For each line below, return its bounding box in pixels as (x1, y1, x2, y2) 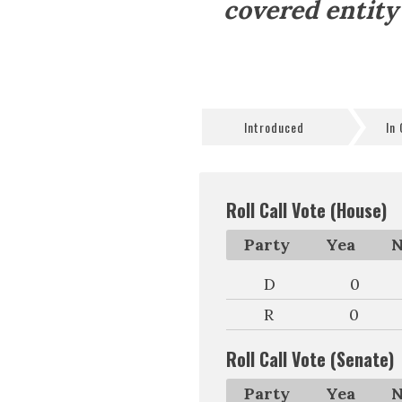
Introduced (243, 118, 304, 136)
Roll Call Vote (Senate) (226, 345, 394, 372)
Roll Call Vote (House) (226, 197, 387, 223)
